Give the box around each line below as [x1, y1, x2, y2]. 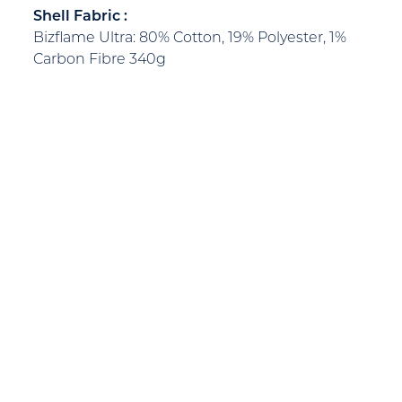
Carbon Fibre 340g [33, 52, 166, 67]
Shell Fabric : [33, 9, 127, 24]
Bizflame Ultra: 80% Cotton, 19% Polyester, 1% [33, 31, 346, 46]
